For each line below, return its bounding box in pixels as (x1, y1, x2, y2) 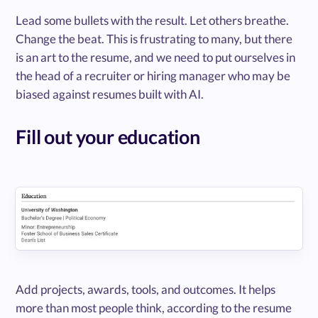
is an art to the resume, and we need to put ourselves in (16, 49, 296, 65)
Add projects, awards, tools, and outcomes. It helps (16, 281, 276, 297)
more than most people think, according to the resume (16, 300, 292, 315)
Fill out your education (16, 124, 200, 148)
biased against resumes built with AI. (16, 86, 204, 102)
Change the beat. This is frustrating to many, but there (16, 31, 293, 46)
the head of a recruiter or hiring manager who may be (16, 67, 291, 83)
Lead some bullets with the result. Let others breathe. (16, 12, 290, 28)
